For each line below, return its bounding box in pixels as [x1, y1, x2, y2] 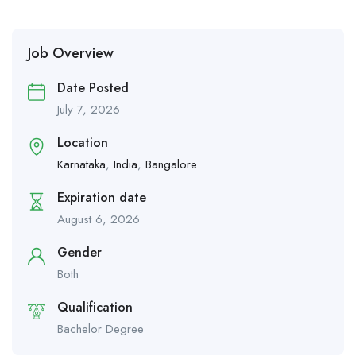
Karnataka [57, 156, 106, 174]
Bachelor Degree [57, 320, 144, 339]
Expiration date [57, 188, 146, 207]
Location [57, 133, 108, 153]
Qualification [57, 298, 133, 317]
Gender [57, 243, 102, 262]
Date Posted [57, 79, 129, 98]
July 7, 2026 [57, 101, 120, 119]
